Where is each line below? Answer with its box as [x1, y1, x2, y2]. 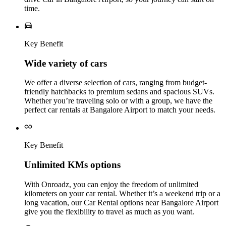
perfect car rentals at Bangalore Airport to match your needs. [24, 105, 215, 115]
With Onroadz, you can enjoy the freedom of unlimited [24, 180, 198, 189]
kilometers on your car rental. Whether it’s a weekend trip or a [24, 189, 220, 198]
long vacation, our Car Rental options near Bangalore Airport [24, 198, 218, 207]
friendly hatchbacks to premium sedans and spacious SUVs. [24, 87, 214, 96]
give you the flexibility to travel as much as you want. [24, 207, 194, 216]
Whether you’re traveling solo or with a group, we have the [24, 96, 212, 105]
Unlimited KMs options [24, 159, 121, 171]
